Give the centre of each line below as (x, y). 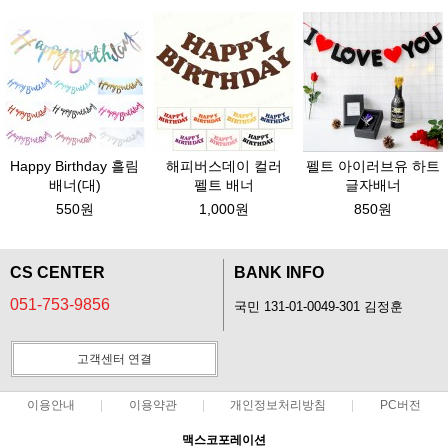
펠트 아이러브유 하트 (372, 166)
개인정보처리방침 (278, 405)
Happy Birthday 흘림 (75, 166)
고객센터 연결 (114, 359)
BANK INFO (279, 273)
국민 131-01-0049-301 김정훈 (318, 307)
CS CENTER (57, 273)
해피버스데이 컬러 (223, 166)
